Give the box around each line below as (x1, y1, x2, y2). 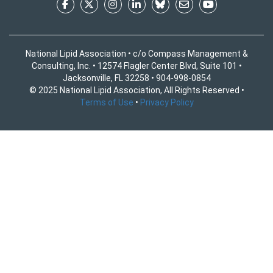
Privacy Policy (140, 97, 194, 107)
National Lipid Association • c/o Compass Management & (25, 49, 248, 58)
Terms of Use (79, 97, 133, 107)
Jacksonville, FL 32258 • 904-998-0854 (62, 73, 211, 83)
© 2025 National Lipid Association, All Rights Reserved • (29, 85, 244, 95)
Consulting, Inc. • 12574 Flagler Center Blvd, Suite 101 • (31, 61, 242, 71)
